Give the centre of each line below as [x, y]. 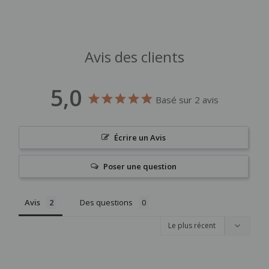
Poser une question [140, 167]
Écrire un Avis [140, 138]
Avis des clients [134, 57]
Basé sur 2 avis [187, 100]
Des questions [106, 203]
